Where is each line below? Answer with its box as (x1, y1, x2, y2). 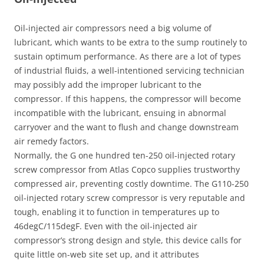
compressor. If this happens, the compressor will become (14, 93, 241, 104)
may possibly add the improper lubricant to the (14, 79, 202, 90)
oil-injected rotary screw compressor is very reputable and (14, 192, 245, 203)
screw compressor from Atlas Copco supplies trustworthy (14, 164, 240, 175)
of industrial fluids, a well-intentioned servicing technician (14, 65, 245, 76)
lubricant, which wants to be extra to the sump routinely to (14, 37, 247, 48)
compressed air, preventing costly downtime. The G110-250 (14, 178, 249, 189)
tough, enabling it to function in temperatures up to (14, 206, 219, 217)
